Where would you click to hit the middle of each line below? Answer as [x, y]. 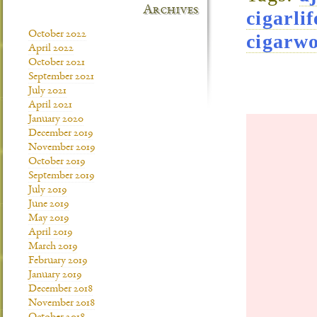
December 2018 [60, 289]
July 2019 [47, 190]
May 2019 [48, 219]
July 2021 [47, 91]
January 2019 [55, 275]
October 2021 [57, 63]
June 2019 [48, 204]
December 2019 [60, 134]
